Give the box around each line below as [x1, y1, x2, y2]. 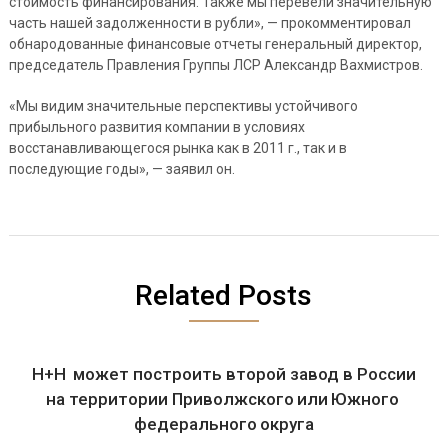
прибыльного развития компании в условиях [8, 119, 305, 135]
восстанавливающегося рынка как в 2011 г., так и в [8, 140, 347, 156]
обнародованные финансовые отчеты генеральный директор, [8, 36, 422, 52]
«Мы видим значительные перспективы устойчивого [8, 98, 358, 114]
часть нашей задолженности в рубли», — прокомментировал [8, 15, 411, 31]
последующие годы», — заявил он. [8, 161, 235, 177]
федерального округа [133, 414, 314, 434]
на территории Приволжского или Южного [45, 389, 402, 409]
